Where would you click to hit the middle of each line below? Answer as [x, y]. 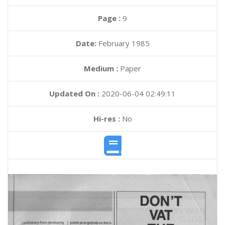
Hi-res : [106, 119]
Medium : [101, 68]
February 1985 [124, 43]
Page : [110, 18]
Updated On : [74, 93]
